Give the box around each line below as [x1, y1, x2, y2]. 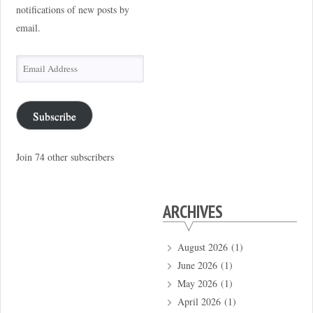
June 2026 [177, 259, 217, 272]
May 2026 [177, 277, 217, 291]
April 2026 [177, 295, 221, 309]
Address [15, 75, 47, 89]
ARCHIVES [162, 200, 223, 223]
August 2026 [177, 240, 228, 254]
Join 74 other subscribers [15, 150, 114, 164]
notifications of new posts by [15, 3, 129, 17]
